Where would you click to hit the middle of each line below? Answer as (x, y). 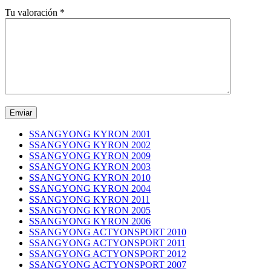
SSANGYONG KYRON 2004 (90, 188)
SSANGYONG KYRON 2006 (90, 221)
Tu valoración (32, 12)
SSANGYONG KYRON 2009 (90, 155)
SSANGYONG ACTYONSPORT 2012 (108, 253)
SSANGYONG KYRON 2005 (90, 210)
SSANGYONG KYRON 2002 (90, 145)
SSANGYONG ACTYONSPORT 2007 (108, 264)
